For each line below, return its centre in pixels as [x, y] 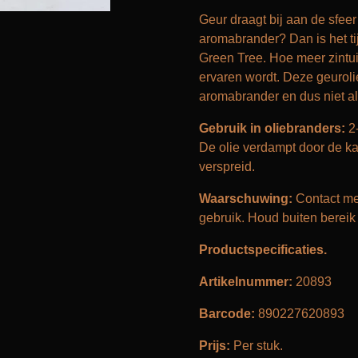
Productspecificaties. [263, 250]
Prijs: [215, 346]
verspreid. [227, 167]
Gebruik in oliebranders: [274, 128]
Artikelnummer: [246, 282]
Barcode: [227, 314]
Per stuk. [257, 346]
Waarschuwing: [246, 199]
